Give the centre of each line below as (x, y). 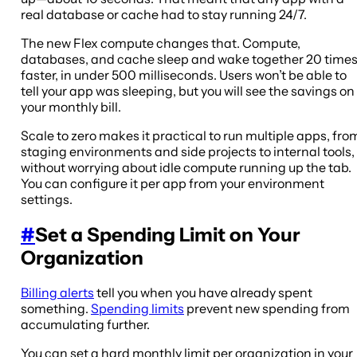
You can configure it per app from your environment (173, 183)
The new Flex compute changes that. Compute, (161, 43)
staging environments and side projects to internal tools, (188, 151)
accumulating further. (85, 325)
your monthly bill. (71, 106)
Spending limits (137, 309)
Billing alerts (57, 293)
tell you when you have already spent (203, 293)
